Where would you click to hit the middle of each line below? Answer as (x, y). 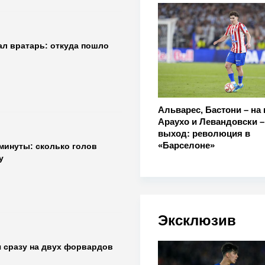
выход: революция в (204, 134)
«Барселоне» (186, 146)
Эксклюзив (197, 221)
